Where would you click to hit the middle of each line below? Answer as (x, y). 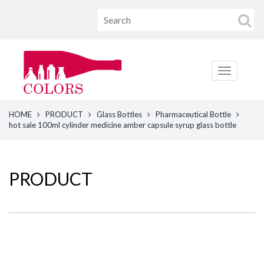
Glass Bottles (119, 114)
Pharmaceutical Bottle (194, 114)
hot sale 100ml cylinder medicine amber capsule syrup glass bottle (123, 125)
